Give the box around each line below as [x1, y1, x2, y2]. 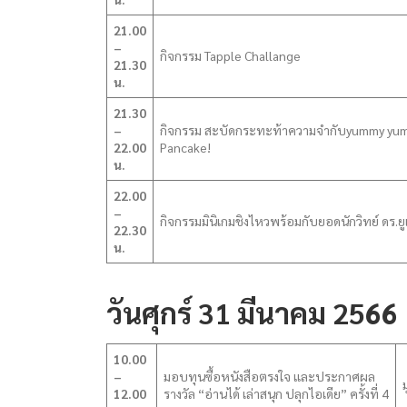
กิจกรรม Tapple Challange [160, 47, 301, 64]
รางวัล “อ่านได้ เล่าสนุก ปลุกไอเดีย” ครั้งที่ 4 [164, 385, 389, 402]
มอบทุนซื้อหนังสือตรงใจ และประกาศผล [164, 368, 375, 384]
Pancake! [160, 139, 211, 155]
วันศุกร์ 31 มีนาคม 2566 [106, 293, 398, 331]
